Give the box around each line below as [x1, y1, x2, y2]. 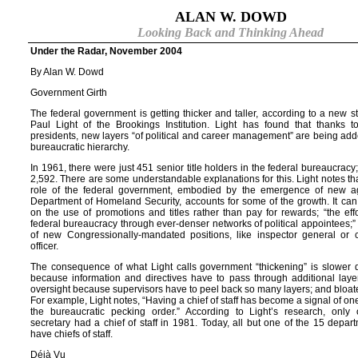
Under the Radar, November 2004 [30, 46, 182, 57]
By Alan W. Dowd [30, 66, 106, 78]
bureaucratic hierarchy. [30, 141, 132, 153]
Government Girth [30, 87, 107, 98]
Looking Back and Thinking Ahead [137, 26, 324, 39]
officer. [30, 241, 63, 252]
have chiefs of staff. [30, 328, 120, 340]
